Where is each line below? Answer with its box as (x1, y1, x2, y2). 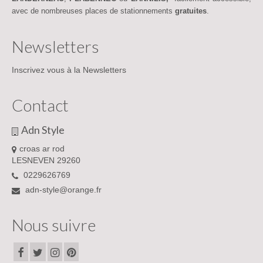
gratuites (175, 6, 207, 16)
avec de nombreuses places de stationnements (12, 6, 175, 16)
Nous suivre (12, 215, 96, 235)
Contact (12, 95, 69, 116)
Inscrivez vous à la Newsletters (12, 65, 126, 75)
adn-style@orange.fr (23, 185, 102, 195)
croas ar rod (19, 144, 65, 154)
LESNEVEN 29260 (12, 156, 80, 166)
